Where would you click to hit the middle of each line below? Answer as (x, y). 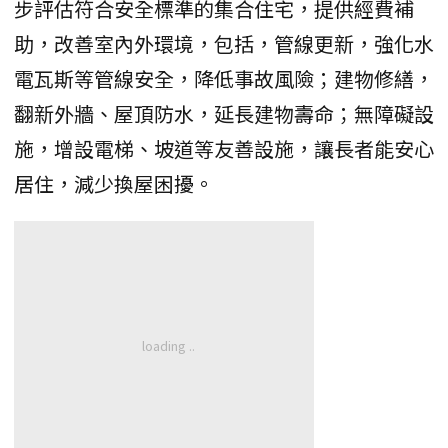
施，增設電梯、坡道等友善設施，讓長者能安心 (224, 149)
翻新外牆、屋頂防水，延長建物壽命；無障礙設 (224, 114)
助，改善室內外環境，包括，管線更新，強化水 (224, 44)
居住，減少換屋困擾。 (114, 184)
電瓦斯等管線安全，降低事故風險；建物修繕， (224, 79)
